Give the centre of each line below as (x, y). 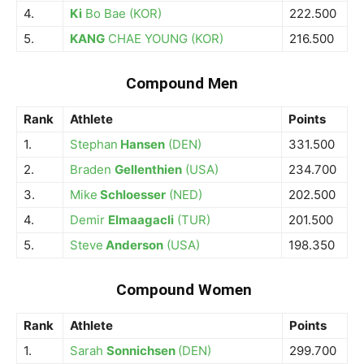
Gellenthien (148, 169)
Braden (92, 169)
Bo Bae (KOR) (122, 13)
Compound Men (182, 83)
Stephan (94, 144)
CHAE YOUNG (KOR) (166, 39)
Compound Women (184, 290)
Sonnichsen (142, 351)
